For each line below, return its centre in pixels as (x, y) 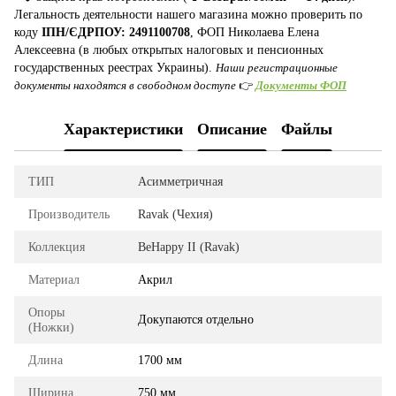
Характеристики (123, 129)
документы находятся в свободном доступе (125, 85)
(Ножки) (51, 327)
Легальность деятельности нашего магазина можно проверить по (188, 14)
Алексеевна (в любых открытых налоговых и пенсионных (169, 49)
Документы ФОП (301, 85)
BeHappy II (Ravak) (189, 247)
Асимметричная (180, 181)
